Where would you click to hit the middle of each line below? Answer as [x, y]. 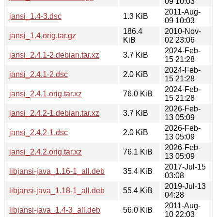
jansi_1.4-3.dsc [35, 16]
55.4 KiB [138, 190]
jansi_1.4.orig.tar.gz [43, 35]
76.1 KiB [138, 152]
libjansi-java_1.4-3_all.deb [55, 210]
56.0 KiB [138, 210]
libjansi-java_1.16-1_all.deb [57, 171]
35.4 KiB [138, 171]
